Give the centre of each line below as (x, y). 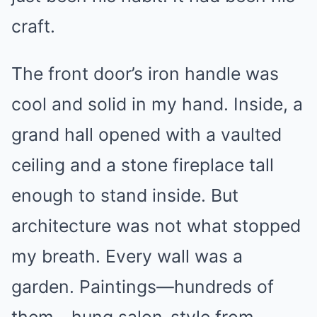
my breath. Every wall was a (127, 256)
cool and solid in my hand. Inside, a (157, 104)
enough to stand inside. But (125, 195)
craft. (33, 26)
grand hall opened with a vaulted (146, 134)
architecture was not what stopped (156, 225)
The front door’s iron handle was (145, 73)
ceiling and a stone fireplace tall (143, 165)
